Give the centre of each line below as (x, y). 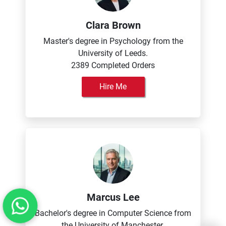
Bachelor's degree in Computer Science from (113, 213)
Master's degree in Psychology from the (113, 41)
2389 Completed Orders (113, 65)
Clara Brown (113, 25)
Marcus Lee (113, 197)
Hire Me (113, 87)
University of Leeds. (113, 53)
